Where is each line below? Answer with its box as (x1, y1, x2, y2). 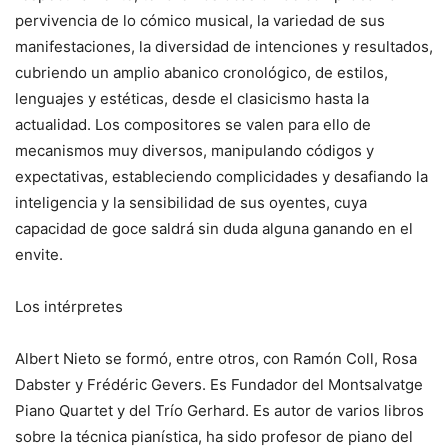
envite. (15, 245, 63, 264)
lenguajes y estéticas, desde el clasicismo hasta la (15, 89, 369, 108)
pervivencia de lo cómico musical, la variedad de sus (15, 11, 385, 30)
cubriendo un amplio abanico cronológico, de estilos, (15, 63, 388, 82)
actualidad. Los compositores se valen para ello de (15, 115, 371, 134)
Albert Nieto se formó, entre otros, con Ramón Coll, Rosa (15, 349, 417, 368)
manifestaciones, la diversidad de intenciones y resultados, (15, 37, 433, 56)
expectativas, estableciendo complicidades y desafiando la (15, 167, 428, 186)
